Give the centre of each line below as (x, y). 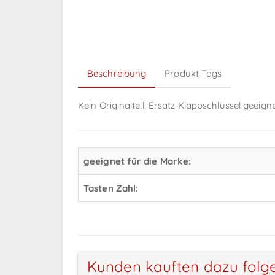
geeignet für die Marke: (137, 161)
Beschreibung (117, 74)
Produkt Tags (193, 74)
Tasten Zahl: (111, 188)
